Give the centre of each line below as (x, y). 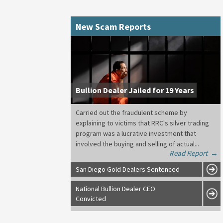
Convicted (91, 198)
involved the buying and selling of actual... (137, 144)
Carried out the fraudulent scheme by (131, 112)
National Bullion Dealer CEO (115, 188)
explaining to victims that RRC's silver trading (142, 123)
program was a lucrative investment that (136, 133)
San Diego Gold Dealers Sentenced (128, 169)
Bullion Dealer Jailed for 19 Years (135, 90)
